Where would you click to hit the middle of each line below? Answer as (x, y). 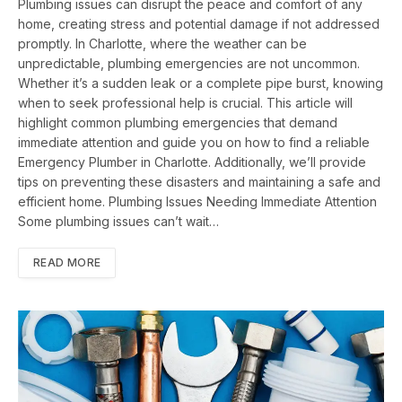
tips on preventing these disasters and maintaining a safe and (199, 182)
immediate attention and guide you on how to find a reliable (194, 143)
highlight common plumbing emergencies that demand (178, 123)
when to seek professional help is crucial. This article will (185, 103)
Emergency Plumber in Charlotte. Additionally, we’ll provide (192, 162)
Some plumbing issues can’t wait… (118, 222)
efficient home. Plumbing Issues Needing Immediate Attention (197, 202)
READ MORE (67, 263)
